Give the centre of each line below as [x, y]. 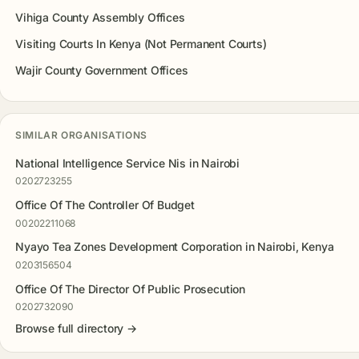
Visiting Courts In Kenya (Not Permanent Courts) [141, 44]
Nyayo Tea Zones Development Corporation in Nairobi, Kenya [175, 247]
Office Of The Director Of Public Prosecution [130, 288]
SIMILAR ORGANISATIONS [81, 135]
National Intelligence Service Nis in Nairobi [127, 163]
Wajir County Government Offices [102, 70]
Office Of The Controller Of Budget [105, 205]
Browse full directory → [76, 329]
